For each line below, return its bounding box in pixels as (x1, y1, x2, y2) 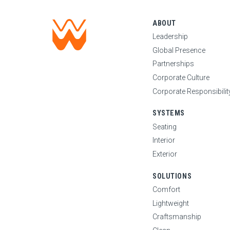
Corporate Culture (152, 73, 209, 82)
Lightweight (152, 199, 189, 207)
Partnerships (152, 60, 194, 68)
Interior (152, 136, 175, 145)
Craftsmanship (152, 213, 201, 221)
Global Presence (152, 46, 205, 54)
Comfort (152, 185, 180, 194)
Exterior (152, 149, 177, 158)
